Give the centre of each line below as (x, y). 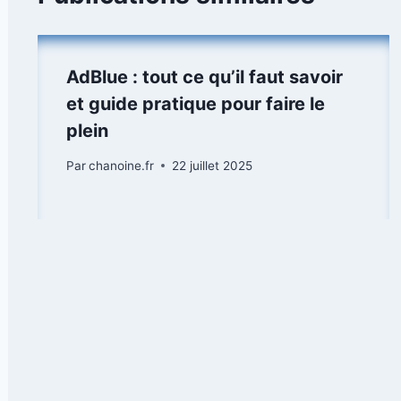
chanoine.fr (122, 165)
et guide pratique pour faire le (196, 103)
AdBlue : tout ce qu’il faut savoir (205, 77)
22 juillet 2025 (213, 165)
